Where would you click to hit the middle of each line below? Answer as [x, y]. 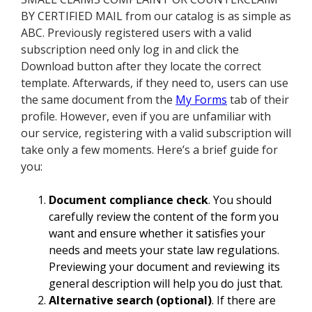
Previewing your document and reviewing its [164, 267]
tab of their [258, 100]
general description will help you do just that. [166, 284]
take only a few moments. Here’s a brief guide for [149, 150]
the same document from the [98, 100]
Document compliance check [128, 200]
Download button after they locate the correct [141, 67]
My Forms [201, 100]
